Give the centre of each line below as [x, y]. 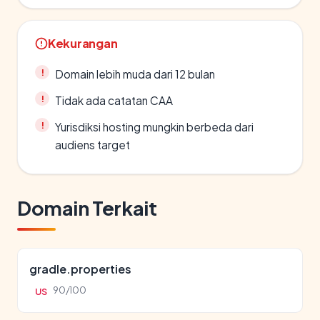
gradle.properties [80, 269]
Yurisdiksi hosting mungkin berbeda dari [154, 127]
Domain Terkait [87, 208]
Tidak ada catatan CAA [114, 100]
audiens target [92, 145]
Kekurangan [83, 43]
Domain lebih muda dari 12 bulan [135, 74]
